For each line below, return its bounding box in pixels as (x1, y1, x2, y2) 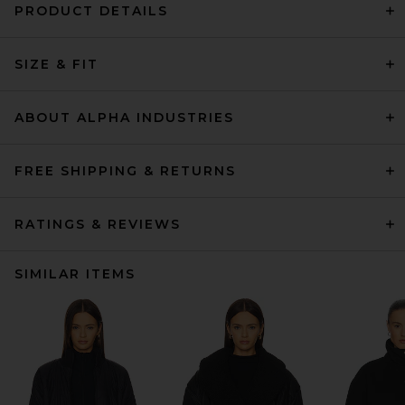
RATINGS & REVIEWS (14, 216, 181, 232)
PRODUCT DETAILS (14, 3, 168, 19)
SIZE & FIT (14, 56, 99, 72)
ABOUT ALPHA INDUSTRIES (14, 109, 234, 126)
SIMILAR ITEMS (14, 266, 136, 282)
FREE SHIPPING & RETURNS (14, 163, 236, 179)
